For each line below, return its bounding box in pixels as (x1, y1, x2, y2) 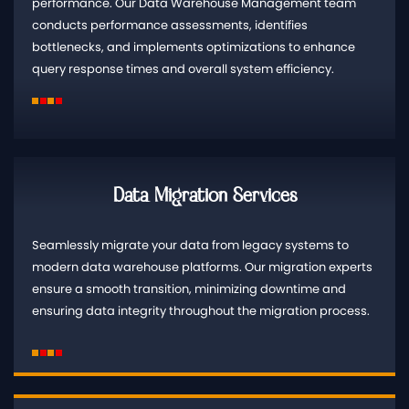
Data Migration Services (112, 183, 297, 208)
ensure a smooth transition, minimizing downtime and (32, 280, 346, 299)
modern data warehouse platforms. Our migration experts (32, 258, 372, 277)
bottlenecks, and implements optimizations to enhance (32, 37, 355, 56)
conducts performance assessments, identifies (32, 16, 308, 34)
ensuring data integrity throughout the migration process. (32, 302, 370, 320)
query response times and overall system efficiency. (32, 59, 334, 78)
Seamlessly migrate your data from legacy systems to (32, 236, 349, 255)
